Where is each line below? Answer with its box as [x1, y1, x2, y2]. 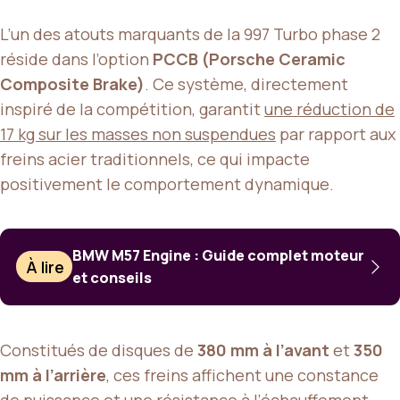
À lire [26, 255, 65, 278]
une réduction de [264, 97, 395, 120]
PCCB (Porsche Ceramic [153, 47, 346, 70]
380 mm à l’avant [197, 338, 329, 361]
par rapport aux [276, 122, 396, 145]
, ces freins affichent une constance [106, 363, 379, 386]
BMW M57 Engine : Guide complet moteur [72, 245, 365, 265]
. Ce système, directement [145, 72, 348, 95]
